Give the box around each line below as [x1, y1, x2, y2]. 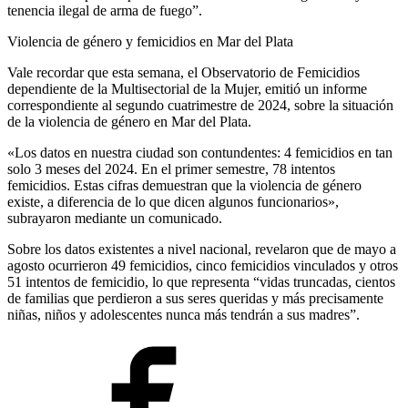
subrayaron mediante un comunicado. [7, 209, 222, 226]
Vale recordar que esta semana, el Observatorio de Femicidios [7, 64, 360, 80]
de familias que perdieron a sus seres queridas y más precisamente [7, 290, 383, 306]
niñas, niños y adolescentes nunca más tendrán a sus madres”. [7, 306, 360, 322]
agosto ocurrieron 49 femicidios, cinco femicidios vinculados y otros [7, 257, 398, 273]
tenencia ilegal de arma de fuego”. [7, 2, 202, 18]
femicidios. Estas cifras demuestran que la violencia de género [7, 177, 362, 193]
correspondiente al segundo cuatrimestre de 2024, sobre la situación [7, 97, 393, 113]
